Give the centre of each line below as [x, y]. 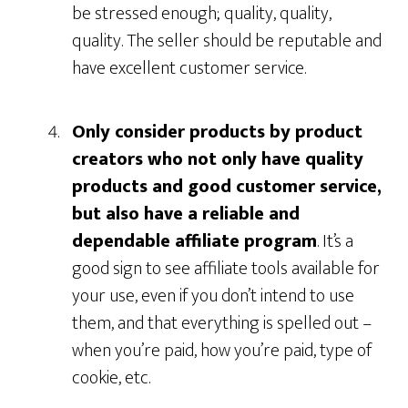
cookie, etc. [112, 378]
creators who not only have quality [218, 159]
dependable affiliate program [195, 241]
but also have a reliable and [186, 214]
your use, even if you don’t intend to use [214, 296]
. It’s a [336, 241]
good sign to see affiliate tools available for [226, 269]
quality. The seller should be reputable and [227, 41]
